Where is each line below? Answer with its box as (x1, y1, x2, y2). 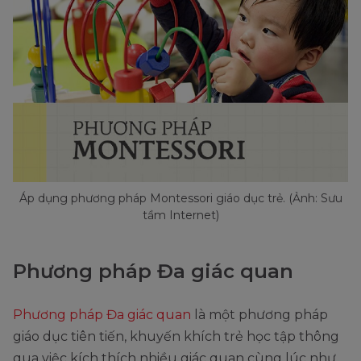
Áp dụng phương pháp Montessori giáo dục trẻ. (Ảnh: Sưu (19, 191, 342, 206)
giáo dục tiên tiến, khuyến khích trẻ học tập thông (13, 329, 339, 345)
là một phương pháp (191, 307, 328, 323)
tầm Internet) (142, 208, 219, 223)
